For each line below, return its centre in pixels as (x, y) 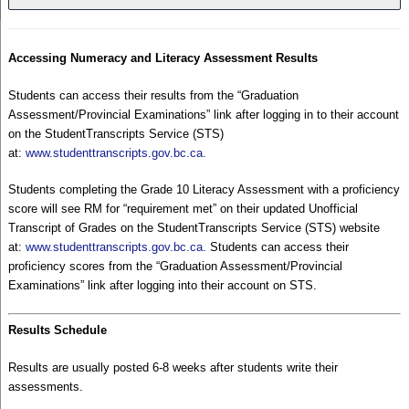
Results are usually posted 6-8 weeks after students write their (173, 367)
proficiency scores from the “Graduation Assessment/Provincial (175, 267)
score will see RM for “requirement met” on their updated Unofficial (183, 209)
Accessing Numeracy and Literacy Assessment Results (163, 58)
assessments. (45, 386)
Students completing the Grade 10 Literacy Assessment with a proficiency (204, 190)
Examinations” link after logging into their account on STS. (162, 286)
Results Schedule (57, 330)
